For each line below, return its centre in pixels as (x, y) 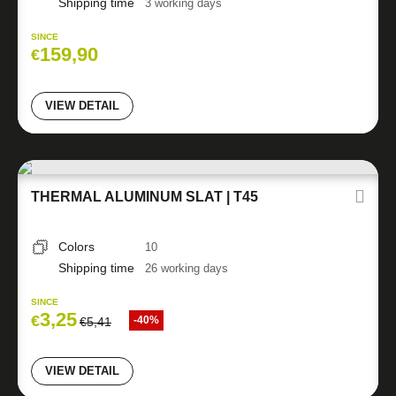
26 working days (187, 268)
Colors (76, 247)
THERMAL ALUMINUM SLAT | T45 (145, 197)
